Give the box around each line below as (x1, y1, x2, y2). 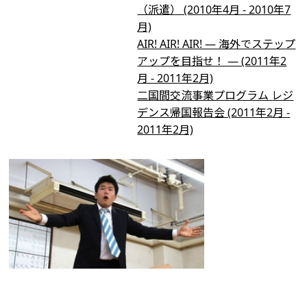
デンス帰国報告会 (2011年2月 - (137, 105, 291, 120)
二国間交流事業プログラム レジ (137, 88, 294, 103)
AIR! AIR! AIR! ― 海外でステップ (137, 36, 296, 51)
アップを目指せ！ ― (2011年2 (137, 53, 287, 69)
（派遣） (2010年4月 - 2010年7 (137, 2, 291, 17)
